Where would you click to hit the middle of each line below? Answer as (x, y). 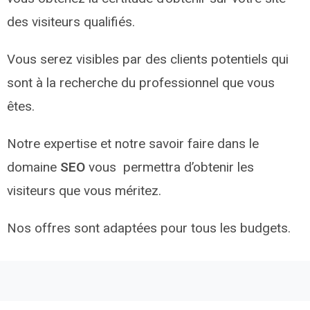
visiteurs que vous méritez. (84, 190)
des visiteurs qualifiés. (71, 21)
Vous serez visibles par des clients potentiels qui (148, 59)
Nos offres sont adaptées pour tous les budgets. (149, 228)
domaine (34, 167)
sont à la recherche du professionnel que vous (141, 82)
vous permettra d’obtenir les (171, 167)
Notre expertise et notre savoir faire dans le (133, 143)
